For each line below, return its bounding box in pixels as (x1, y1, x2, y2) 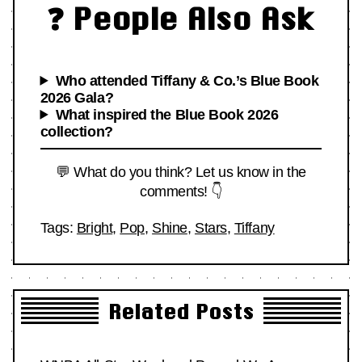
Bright (76, 219, 113, 236)
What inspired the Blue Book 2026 (55, 106, 279, 123)
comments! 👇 (139, 183, 223, 200)
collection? (40, 123, 113, 140)
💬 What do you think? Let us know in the (56, 163, 306, 180)
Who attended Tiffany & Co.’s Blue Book (55, 72, 319, 89)
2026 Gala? (40, 89, 114, 106)
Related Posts (108, 299, 254, 323)
